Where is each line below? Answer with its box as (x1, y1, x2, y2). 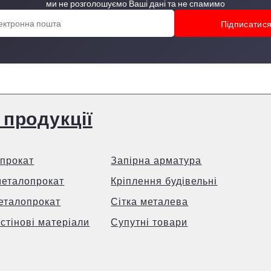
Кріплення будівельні (111, 174, 218, 188)
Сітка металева (111, 195, 189, 208)
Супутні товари (111, 215, 188, 229)
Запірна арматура (111, 154, 202, 167)
